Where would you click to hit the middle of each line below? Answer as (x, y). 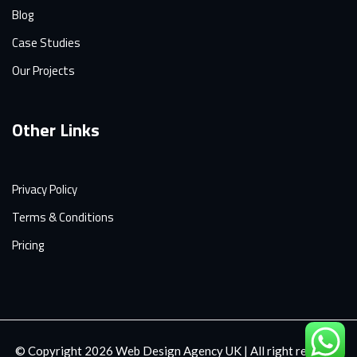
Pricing (28, 245)
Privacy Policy (45, 190)
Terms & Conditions (63, 218)
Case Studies (46, 43)
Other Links (56, 130)
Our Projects (43, 71)
